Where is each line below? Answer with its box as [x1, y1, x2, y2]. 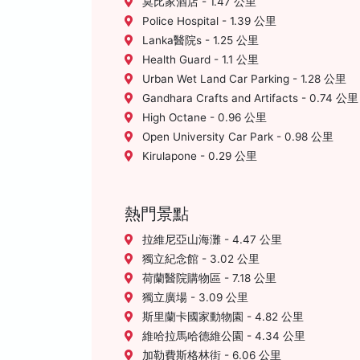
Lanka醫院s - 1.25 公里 [139, 34, 259, 47]
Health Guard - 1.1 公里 [139, 53, 259, 66]
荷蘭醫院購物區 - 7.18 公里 [139, 272, 276, 284]
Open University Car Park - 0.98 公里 [139, 130, 333, 143]
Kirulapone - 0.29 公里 [139, 149, 257, 162]
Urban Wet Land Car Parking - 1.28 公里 [139, 72, 346, 85]
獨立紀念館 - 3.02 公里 [139, 252, 260, 265]
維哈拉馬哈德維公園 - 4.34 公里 [139, 329, 305, 342]
